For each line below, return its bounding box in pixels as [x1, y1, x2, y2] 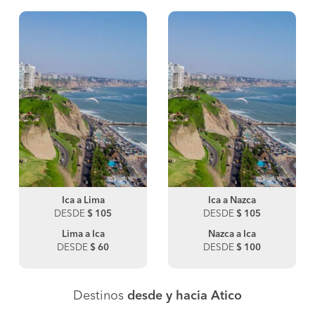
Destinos [73, 289, 127, 302]
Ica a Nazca [208, 195, 256, 205]
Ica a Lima [61, 195, 105, 205]
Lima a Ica [61, 229, 105, 239]
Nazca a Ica [208, 229, 256, 239]
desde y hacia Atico [127, 289, 242, 302]
